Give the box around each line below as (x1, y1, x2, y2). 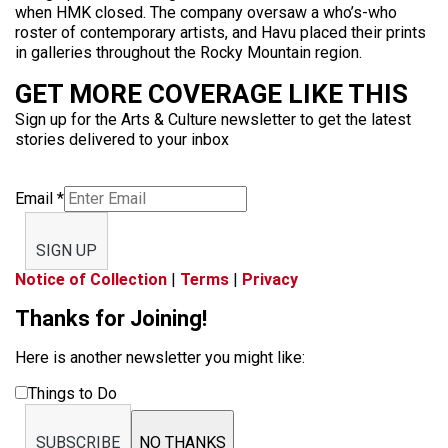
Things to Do (28, 384, 117, 404)
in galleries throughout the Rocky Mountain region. (15, 43, 362, 63)
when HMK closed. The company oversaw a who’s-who (15, 3, 397, 23)
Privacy (242, 270, 298, 290)
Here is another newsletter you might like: (15, 348, 305, 368)
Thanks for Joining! (15, 306, 207, 332)
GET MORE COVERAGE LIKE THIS (15, 79, 408, 110)
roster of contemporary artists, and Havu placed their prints (15, 23, 426, 43)
